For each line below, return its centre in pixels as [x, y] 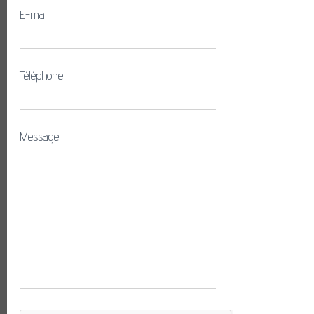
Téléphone [41, 75]
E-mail [34, 14]
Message [39, 136]
